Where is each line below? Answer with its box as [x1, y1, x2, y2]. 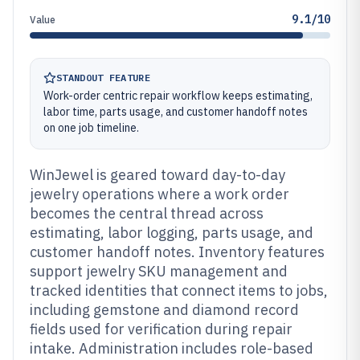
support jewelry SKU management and [30, 262, 288, 280]
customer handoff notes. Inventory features [30, 243, 325, 261]
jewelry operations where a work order [30, 185, 289, 203]
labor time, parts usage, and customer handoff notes [43, 104, 308, 119]
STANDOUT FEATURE [56, 72, 150, 84]
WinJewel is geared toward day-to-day [30, 166, 285, 184]
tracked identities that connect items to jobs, [30, 281, 328, 300]
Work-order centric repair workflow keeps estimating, [43, 88, 313, 103]
